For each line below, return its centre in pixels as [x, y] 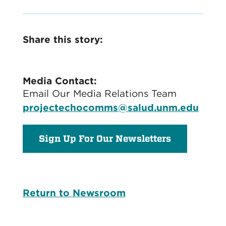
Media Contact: [60, 81]
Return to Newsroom [74, 193]
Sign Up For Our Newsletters [105, 138]
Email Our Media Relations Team [99, 94]
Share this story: [63, 40]
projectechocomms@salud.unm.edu [110, 108]
